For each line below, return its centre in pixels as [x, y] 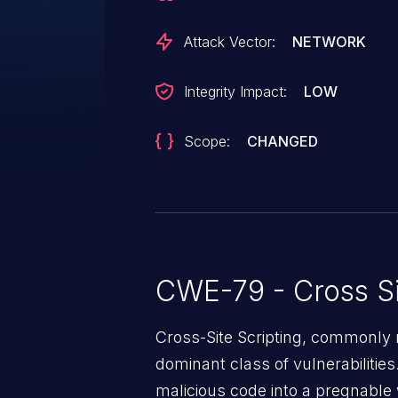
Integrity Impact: [235, 92]
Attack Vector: [230, 42]
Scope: [207, 141]
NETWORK [330, 42]
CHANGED [283, 141]
